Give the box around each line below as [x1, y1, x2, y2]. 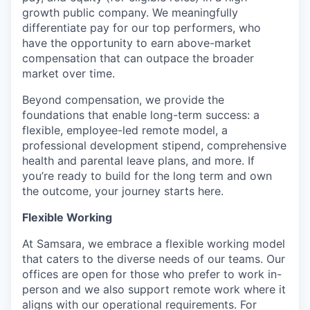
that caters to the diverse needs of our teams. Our [22, 252, 285, 266]
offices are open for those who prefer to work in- [22, 267, 282, 281]
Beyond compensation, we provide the [22, 93, 224, 107]
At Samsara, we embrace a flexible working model [22, 237, 285, 250]
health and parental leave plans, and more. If [22, 154, 255, 167]
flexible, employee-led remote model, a [22, 123, 228, 137]
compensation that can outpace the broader [22, 51, 254, 65]
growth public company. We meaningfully [22, 6, 238, 19]
